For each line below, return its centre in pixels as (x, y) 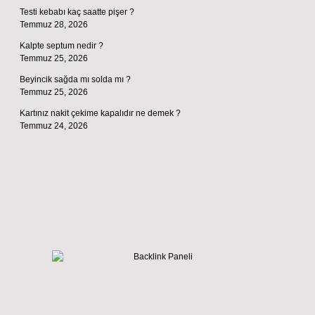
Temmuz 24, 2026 (54, 126)
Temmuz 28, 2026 (54, 25)
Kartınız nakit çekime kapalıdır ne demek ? (100, 113)
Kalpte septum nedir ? (62, 46)
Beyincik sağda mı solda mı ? (75, 79)
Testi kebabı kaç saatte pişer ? (77, 12)
